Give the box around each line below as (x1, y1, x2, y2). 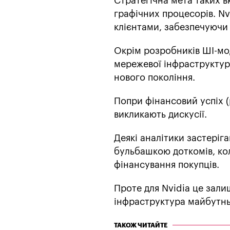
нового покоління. (114, 72, 195, 82)
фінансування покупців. (114, 160, 219, 169)
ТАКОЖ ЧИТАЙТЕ (114, 222, 167, 228)
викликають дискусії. (114, 109, 207, 119)
